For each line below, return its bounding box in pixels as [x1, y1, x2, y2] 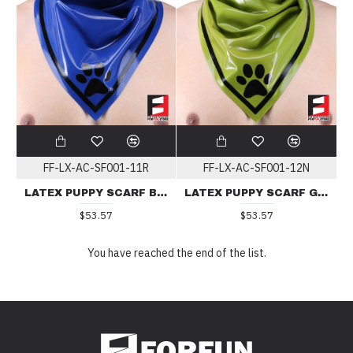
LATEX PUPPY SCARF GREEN [318, 187, 329, 199]
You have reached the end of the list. [87, 246, 266, 261]
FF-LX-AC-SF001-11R [43, 160, 149, 175]
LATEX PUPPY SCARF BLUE [156, 187, 167, 199]
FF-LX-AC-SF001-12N [203, 160, 310, 175]
